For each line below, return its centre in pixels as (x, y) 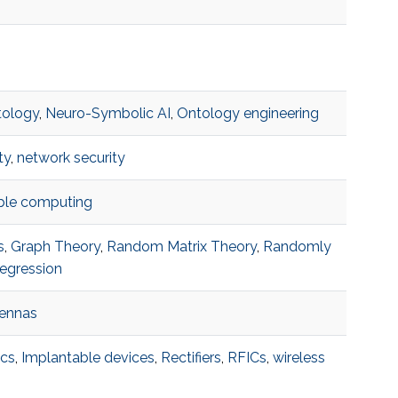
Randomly (297, 247)
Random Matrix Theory (181, 247)
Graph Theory (55, 247)
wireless (298, 358)
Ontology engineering (247, 114)
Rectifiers (191, 358)
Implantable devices (88, 358)
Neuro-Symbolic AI (107, 114)
